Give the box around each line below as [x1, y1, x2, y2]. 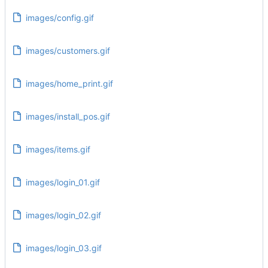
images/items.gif [25, 144, 90, 154]
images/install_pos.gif [25, 111, 110, 121]
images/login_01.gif [25, 176, 100, 187]
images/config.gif [25, 12, 94, 23]
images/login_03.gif [25, 242, 102, 253]
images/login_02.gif [25, 209, 101, 220]
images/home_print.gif [25, 78, 113, 89]
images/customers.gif [25, 45, 110, 56]
